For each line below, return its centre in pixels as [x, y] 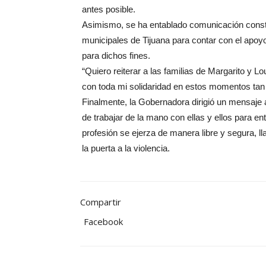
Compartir [101, 202]
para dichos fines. [116, 56]
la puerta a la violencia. [126, 148]
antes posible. [109, 9]
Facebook [103, 221]
